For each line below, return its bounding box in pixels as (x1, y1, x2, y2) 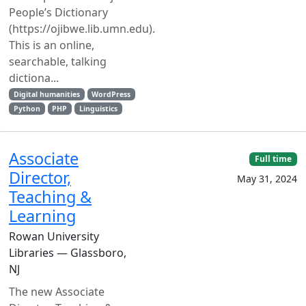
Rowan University (9, 229, 99, 244)
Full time (255, 153, 292, 165)
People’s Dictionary (9, 5, 108, 20)
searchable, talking (9, 54, 107, 69)
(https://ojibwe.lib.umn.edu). (9, 21, 155, 36)
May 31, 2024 (237, 172, 297, 186)
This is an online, (9, 38, 94, 53)
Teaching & (9, 186, 92, 208)
